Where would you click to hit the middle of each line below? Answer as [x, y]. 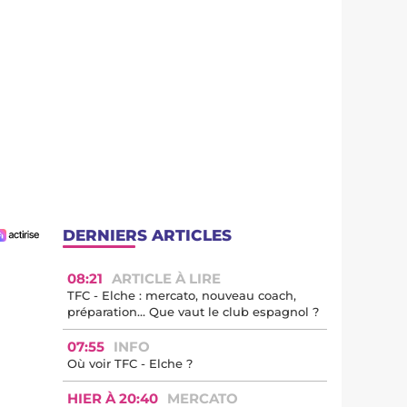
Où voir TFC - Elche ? [130, 363]
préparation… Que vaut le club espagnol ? [193, 312]
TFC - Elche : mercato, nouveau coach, [182, 295]
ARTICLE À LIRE [166, 278]
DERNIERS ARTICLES [147, 235]
